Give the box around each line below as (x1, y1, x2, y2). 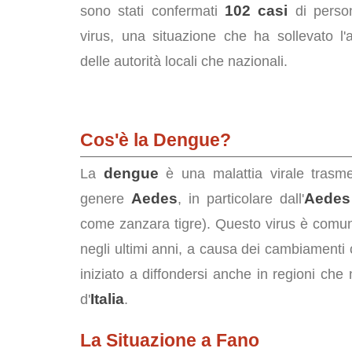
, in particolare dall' (178, 191, 305, 207)
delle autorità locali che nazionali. (80, 53, 288, 69)
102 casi (225, 2, 288, 19)
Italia (90, 291, 124, 307)
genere (80, 191, 132, 207)
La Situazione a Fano (80, 330, 259, 350)
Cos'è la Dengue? (80, 130, 231, 150)
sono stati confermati (80, 3, 225, 19)
